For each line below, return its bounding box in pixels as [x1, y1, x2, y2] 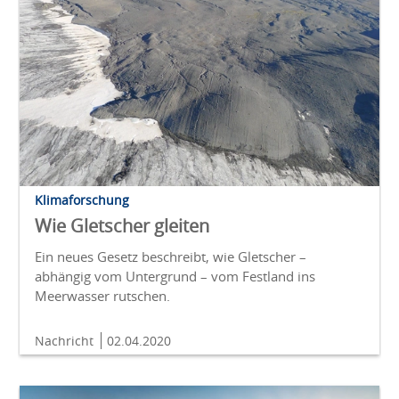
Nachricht [35, 332, 97, 350]
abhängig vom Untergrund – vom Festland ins [35, 267, 315, 286]
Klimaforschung [35, 191, 129, 209]
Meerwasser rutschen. [35, 287, 170, 305]
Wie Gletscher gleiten [35, 214, 209, 239]
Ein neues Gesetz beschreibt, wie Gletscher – [35, 248, 306, 266]
